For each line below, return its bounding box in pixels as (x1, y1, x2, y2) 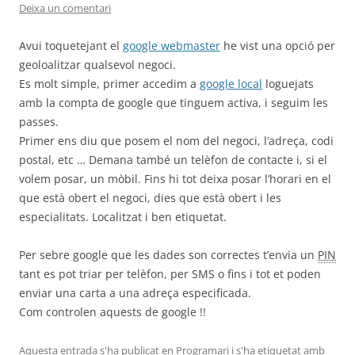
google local (200, 76, 262, 91)
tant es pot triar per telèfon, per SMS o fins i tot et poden (19, 266, 321, 281)
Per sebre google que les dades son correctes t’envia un (19, 247, 318, 262)
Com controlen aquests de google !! (19, 304, 206, 319)
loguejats (262, 76, 314, 91)
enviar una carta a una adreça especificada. (19, 285, 251, 300)
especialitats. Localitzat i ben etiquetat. (19, 209, 227, 224)
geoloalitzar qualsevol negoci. (19, 57, 176, 72)
